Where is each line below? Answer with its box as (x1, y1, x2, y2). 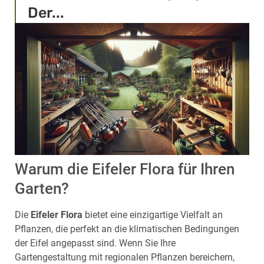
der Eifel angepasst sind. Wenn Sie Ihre (15, 237, 176, 249)
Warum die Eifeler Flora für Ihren (15, 160, 235, 178)
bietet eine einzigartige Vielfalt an (82, 209, 223, 220)
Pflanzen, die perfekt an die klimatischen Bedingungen (15, 223, 239, 235)
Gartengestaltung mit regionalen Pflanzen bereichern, (15, 251, 235, 263)
